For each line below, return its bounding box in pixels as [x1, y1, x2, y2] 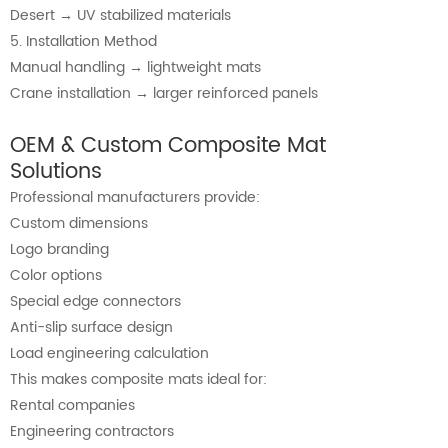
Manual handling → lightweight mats [10, 56, 261, 80]
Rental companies [10, 394, 135, 418]
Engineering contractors [10, 420, 174, 444]
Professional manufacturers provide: [10, 186, 260, 210]
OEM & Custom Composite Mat [10, 129, 326, 164]
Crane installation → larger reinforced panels [10, 82, 318, 106]
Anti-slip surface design [10, 316, 173, 340]
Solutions [10, 155, 102, 190]
